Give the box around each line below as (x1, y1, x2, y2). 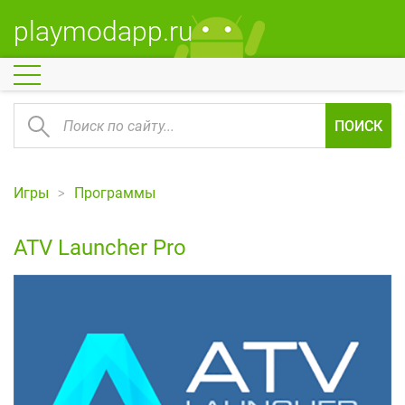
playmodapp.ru (14, 15, 193, 47)
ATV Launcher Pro (14, 235, 186, 260)
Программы (74, 184, 155, 202)
